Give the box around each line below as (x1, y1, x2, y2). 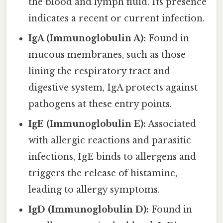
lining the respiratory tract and (28, 66, 171, 77)
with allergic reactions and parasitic (28, 135, 192, 146)
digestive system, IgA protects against (28, 82, 198, 94)
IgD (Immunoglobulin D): (28, 204, 149, 216)
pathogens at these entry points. (28, 99, 172, 110)
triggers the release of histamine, (28, 168, 178, 179)
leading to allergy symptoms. (28, 184, 160, 196)
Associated (146, 118, 197, 130)
